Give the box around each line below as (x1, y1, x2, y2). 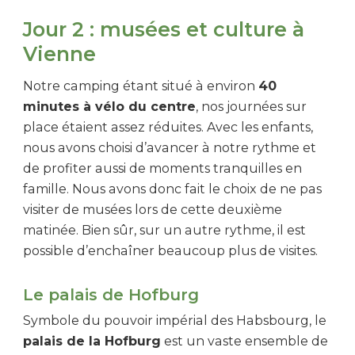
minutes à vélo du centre (23, 99, 196, 115)
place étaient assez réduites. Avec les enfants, (23, 120, 313, 136)
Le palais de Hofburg (23, 285, 199, 305)
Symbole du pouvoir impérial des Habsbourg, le (23, 313, 326, 329)
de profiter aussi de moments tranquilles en (23, 161, 302, 177)
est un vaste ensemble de (161, 334, 328, 349)
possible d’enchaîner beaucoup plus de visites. (23, 243, 318, 259)
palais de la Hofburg (23, 334, 161, 349)
